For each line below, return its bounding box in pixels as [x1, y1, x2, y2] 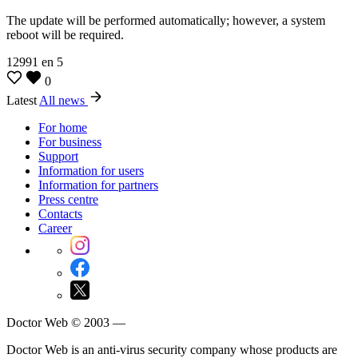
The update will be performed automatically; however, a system [6, 13, 325, 27]
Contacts [38, 206, 82, 221]
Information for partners [38, 177, 158, 192]
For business [38, 134, 101, 149]
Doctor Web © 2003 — [6, 315, 125, 329]
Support [38, 149, 78, 163]
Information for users [38, 163, 144, 177]
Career [38, 221, 72, 235]
